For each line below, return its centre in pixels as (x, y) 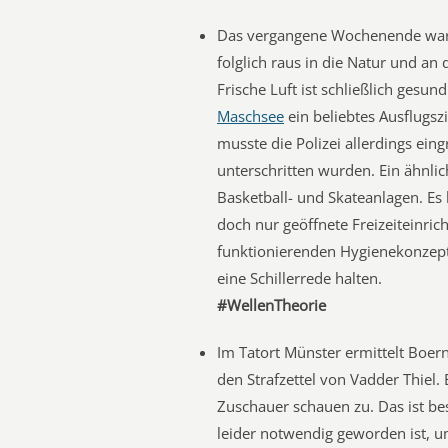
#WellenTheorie (271, 305)
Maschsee (250, 116)
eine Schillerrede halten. (299, 278)
